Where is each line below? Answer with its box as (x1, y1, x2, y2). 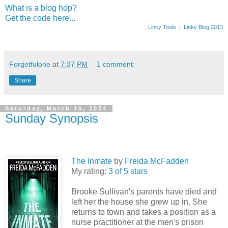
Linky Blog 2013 (184, 24, 223, 31)
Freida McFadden (125, 156, 189, 165)
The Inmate (71, 156, 112, 165)
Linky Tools (148, 24, 176, 31)
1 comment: (97, 60, 135, 69)
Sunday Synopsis (5, 111, 98, 126)
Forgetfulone (9, 60, 50, 69)
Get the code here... (5, 14, 75, 23)
